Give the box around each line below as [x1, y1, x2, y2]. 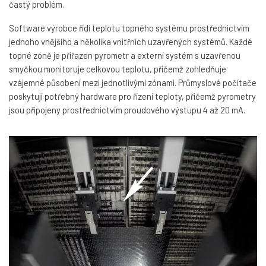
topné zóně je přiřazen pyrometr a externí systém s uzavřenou [9, 49, 240, 61]
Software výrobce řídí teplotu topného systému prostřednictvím [9, 22, 249, 33]
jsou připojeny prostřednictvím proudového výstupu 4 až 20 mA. [9, 104, 245, 115]
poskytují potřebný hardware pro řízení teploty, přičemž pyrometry [9, 90, 256, 102]
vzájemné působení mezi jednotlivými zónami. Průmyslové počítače [9, 77, 256, 88]
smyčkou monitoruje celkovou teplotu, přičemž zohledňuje [9, 63, 226, 74]
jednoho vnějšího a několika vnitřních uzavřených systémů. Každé [9, 36, 252, 47]
